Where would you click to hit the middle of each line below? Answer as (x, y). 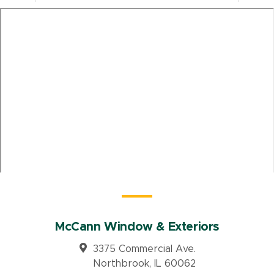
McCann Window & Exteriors (137, 227)
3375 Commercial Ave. (144, 249)
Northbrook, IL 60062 (144, 263)
